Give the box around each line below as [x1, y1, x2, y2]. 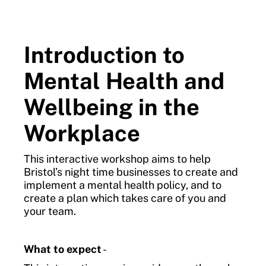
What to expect [24, 242, 102, 255]
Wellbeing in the [24, 93, 199, 121]
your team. [24, 204, 76, 217]
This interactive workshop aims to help [24, 152, 211, 165]
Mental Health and [24, 67, 224, 94]
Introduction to [24, 41, 185, 68]
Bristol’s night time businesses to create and [24, 165, 238, 178]
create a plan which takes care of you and [24, 191, 226, 204]
